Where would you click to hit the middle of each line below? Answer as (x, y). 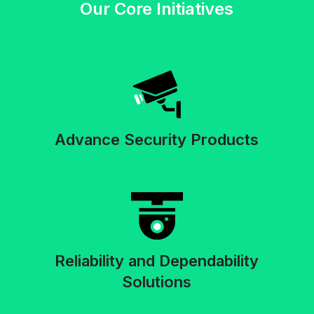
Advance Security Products (157, 140)
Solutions (157, 282)
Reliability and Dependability (157, 261)
